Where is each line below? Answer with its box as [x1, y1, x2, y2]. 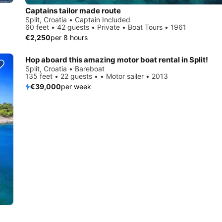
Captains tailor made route [25, 6, 121, 16]
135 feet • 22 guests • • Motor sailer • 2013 [25, 72, 168, 81]
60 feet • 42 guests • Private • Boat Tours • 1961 [25, 23, 186, 32]
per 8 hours [51, 33, 88, 42]
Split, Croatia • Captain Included [25, 15, 130, 24]
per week [61, 82, 91, 91]
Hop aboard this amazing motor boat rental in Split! [25, 55, 208, 65]
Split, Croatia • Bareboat [25, 64, 105, 73]
